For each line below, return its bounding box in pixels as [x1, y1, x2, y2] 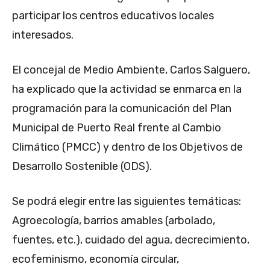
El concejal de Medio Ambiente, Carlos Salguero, [12, 63, 250, 77]
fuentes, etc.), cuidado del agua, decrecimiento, [12, 233, 250, 247]
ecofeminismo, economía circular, [12, 253, 179, 266]
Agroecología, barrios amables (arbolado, [12, 214, 215, 228]
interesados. [12, 28, 74, 42]
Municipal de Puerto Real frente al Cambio [12, 121, 221, 135]
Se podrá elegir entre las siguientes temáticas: [12, 195, 241, 209]
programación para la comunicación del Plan [12, 102, 231, 116]
